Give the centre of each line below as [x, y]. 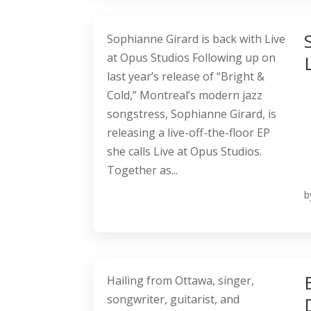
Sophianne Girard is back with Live [196, 39]
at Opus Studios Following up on [192, 58]
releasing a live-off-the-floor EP [189, 133]
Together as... [143, 170]
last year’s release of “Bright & [186, 77]
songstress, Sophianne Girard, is [192, 114]
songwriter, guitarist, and [174, 300]
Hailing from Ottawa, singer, [181, 281]
